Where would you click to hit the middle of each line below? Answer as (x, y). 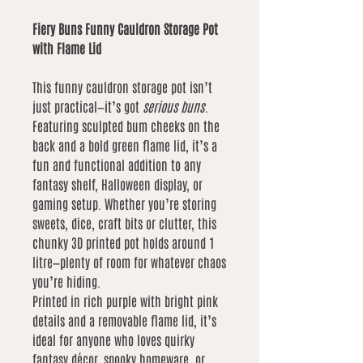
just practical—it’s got (88, 107)
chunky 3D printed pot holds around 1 (124, 243)
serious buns (173, 107)
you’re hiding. (66, 282)
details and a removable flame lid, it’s (124, 320)
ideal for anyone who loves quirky (113, 340)
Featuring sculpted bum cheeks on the (126, 126)
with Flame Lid (67, 48)
